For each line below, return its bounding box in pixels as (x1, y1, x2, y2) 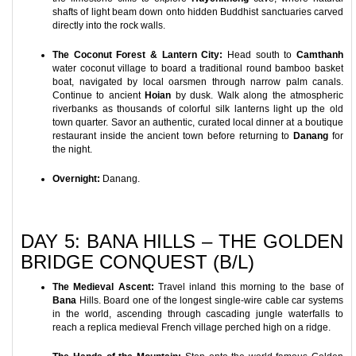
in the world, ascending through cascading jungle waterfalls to (52, 308, 343, 319)
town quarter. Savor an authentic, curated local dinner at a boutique (52, 117, 343, 128)
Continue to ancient (52, 90, 145, 101)
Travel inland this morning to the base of (153, 281, 344, 292)
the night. (52, 144, 92, 155)
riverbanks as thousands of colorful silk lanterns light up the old (52, 103, 343, 114)
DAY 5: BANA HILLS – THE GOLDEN (21, 230, 343, 252)
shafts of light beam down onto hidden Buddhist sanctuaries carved (52, 6, 343, 17)
